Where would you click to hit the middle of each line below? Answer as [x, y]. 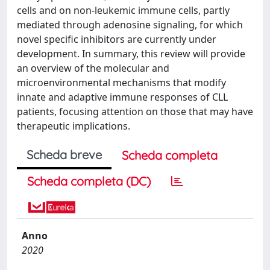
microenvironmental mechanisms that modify [121, 82]
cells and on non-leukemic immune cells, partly [123, 10]
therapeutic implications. [74, 126]
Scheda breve [64, 154]
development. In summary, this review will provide [131, 53]
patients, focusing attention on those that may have [135, 111]
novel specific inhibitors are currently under [117, 39]
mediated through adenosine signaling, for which [130, 24]
